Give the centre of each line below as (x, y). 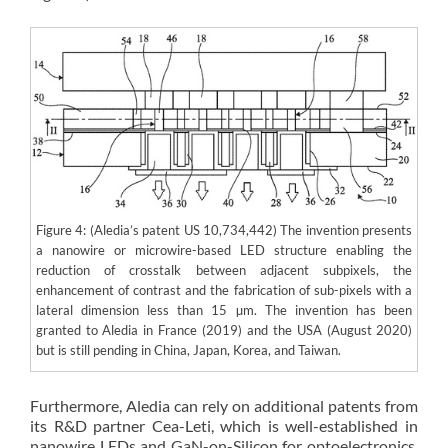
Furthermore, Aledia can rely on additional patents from (224, 405)
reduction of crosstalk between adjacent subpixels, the (224, 270)
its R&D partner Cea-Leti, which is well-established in (224, 425)
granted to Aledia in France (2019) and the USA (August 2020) (224, 330)
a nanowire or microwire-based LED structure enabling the (224, 250)
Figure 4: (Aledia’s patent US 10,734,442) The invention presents (224, 230)
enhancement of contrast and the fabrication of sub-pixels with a (224, 290)
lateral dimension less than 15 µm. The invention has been (224, 310)
